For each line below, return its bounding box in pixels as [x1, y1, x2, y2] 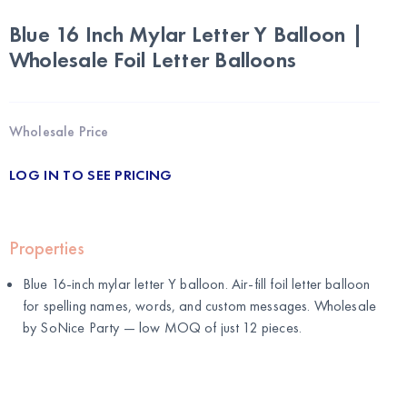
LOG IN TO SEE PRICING [9, 165, 173, 185]
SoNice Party [40, 318, 120, 338]
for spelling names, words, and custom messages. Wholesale [23, 296, 377, 316]
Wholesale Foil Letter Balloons [9, 45, 297, 74]
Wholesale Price [9, 122, 109, 142]
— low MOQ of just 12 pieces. [119, 318, 303, 338]
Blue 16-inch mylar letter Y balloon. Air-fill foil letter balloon [23, 274, 371, 294]
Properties [9, 236, 84, 261]
